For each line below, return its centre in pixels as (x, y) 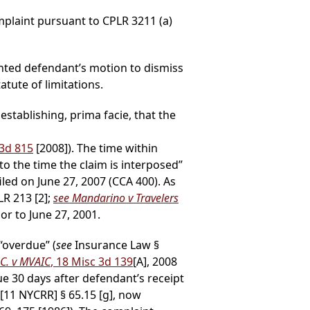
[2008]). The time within (95, 148)
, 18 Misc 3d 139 (92, 262)
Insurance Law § (116, 245)
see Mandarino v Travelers (116, 198)
